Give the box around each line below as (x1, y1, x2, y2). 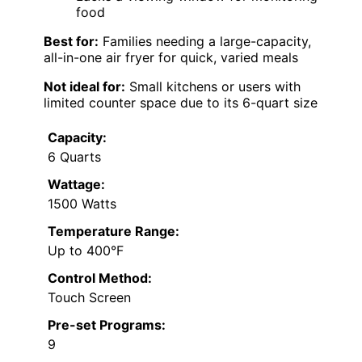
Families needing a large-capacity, (99, 33, 311, 50)
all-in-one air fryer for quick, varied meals (44, 49, 298, 66)
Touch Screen (48, 289, 131, 306)
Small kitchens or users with (125, 78, 301, 95)
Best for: (44, 33, 99, 50)
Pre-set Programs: (48, 317, 166, 334)
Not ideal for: (44, 78, 125, 95)
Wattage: (48, 176, 105, 193)
